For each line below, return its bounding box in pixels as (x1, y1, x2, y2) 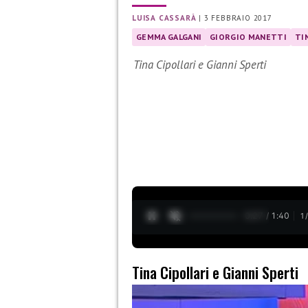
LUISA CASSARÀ (132, 13, 197, 23)
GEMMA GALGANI (136, 32, 202, 43)
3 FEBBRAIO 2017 (203, 13, 272, 23)
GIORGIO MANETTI (210, 32, 287, 43)
